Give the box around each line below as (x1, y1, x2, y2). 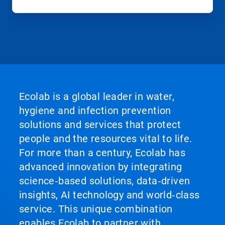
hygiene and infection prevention (19, 104, 171, 117)
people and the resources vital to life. (19, 133, 192, 145)
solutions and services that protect (19, 119, 181, 131)
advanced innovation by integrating (19, 161, 182, 173)
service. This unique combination (19, 203, 173, 215)
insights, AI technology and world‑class (19, 189, 200, 201)
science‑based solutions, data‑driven (19, 175, 190, 187)
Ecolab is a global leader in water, (19, 90, 174, 103)
